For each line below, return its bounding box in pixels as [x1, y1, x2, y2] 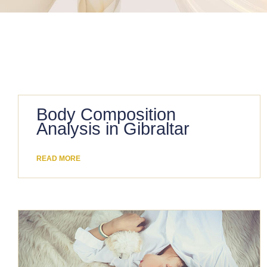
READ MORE [36, 154, 80, 163]
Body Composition [36, 104, 176, 124]
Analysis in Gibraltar [36, 119, 190, 138]
